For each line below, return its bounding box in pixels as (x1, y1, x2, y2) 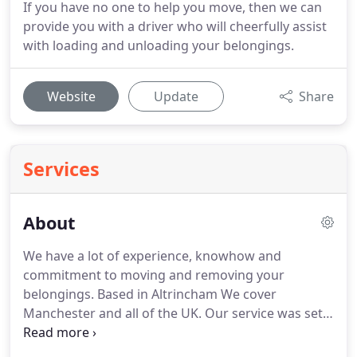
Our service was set (202, 304, 323, 322)
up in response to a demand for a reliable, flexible (23, 324, 322, 341)
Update (154, 88, 198, 105)
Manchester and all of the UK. (23, 304, 202, 322)
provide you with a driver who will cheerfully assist (23, 18, 327, 35)
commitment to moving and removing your (23, 266, 284, 284)
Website (46, 88, 96, 105)
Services (23, 156, 100, 182)
